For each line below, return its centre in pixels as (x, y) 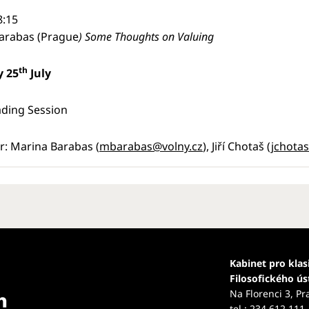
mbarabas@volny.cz (151, 146)
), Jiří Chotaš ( (237, 146)
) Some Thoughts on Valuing (146, 37)
